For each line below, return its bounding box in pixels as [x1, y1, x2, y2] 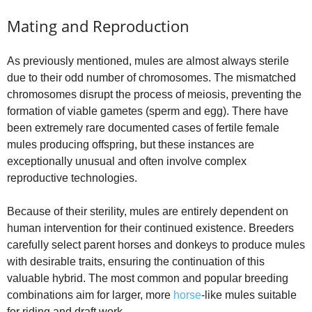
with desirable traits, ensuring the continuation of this [7, 255, 265, 267]
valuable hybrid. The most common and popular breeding [7, 272, 288, 284]
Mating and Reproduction [7, 15, 189, 36]
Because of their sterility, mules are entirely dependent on [7, 205, 288, 217]
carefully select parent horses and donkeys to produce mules [7, 238, 305, 251]
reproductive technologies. [7, 171, 137, 184]
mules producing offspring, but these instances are [7, 138, 254, 150]
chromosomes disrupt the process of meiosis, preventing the [7, 88, 302, 100]
